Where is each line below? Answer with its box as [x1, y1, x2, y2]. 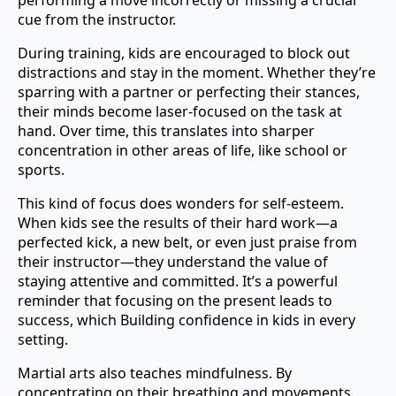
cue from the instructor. [18, 9, 176, 29]
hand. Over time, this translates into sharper [18, 120, 315, 141]
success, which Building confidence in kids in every [18, 309, 355, 330]
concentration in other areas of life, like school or [18, 140, 347, 160]
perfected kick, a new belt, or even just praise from [18, 232, 357, 252]
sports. [18, 159, 65, 179]
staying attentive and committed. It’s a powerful [18, 270, 338, 291]
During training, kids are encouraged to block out [18, 42, 350, 63]
